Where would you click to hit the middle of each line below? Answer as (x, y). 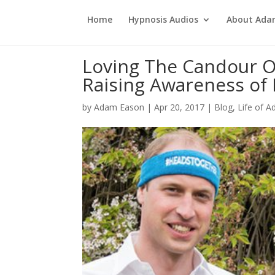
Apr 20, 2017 (180, 107)
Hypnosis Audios (163, 19)
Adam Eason (119, 107)
